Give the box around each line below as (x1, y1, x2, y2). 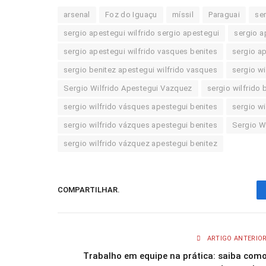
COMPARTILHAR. (58, 185, 120, 195)
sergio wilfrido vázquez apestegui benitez (64, 138, 217, 148)
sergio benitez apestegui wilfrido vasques (64, 65, 217, 74)
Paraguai (208, 9, 240, 19)
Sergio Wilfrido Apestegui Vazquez (64, 83, 192, 93)
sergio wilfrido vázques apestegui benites (64, 120, 217, 129)
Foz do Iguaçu (104, 9, 157, 19)
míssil (172, 9, 194, 19)
